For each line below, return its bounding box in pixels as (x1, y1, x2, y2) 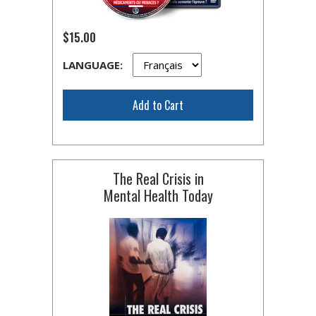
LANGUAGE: (63, 58, 126, 72)
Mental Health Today (103, 185, 213, 206)
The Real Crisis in (112, 168, 204, 189)
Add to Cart (133, 97, 183, 114)
